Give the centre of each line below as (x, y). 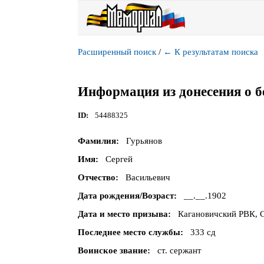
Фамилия (97, 141)
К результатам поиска (216, 52)
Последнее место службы (129, 232)
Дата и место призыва (123, 214)
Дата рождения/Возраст (126, 196)
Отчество (97, 178)
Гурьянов (144, 141)
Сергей (119, 159)
